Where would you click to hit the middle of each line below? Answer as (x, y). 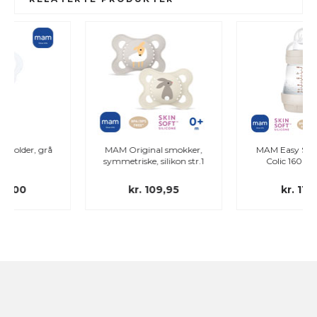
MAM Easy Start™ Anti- (241, 150)
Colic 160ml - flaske (241, 161)
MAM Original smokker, (90, 150)
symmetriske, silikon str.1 (90, 161)
